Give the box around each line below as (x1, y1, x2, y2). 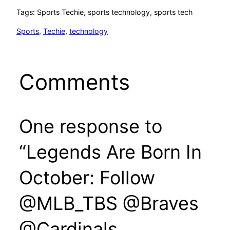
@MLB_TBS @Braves (18, 192, 199, 215)
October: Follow (18, 166, 155, 189)
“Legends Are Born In (18, 141, 202, 164)
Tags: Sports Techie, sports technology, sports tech (16, 8, 193, 17)
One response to (18, 115, 162, 138)
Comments (18, 69, 130, 95)
